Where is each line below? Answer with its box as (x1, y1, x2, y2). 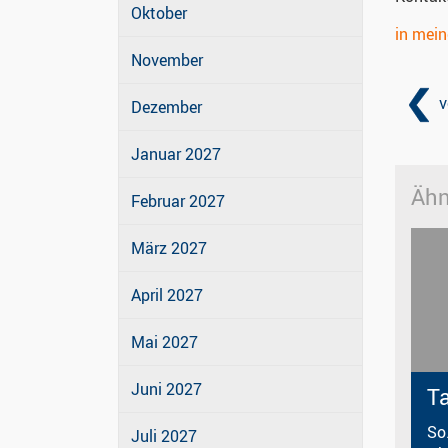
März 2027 (131, 237, 207, 260)
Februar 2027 (131, 190, 225, 213)
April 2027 (131, 284, 203, 307)
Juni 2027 (131, 378, 202, 401)
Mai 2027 (131, 331, 198, 354)
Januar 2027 (131, 143, 221, 166)
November (131, 49, 203, 72)
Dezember (131, 96, 202, 119)
